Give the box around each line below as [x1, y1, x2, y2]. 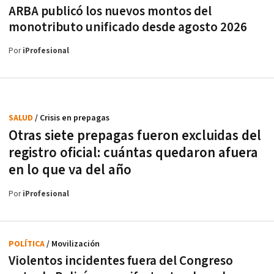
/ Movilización [46, 239, 100, 250]
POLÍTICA [9, 239, 46, 250]
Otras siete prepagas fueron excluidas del [9, 127, 261, 146]
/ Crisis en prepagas [35, 113, 109, 124]
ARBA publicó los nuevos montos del [9, 3, 212, 20]
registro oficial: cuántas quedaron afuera [9, 144, 258, 163]
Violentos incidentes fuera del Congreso [9, 253, 233, 270]
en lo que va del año [9, 161, 131, 180]
